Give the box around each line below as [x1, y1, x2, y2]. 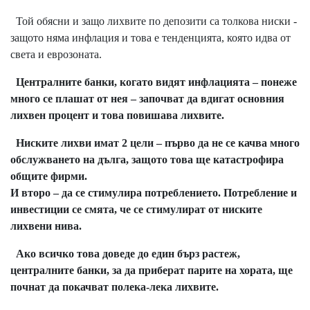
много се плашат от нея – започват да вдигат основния [10, 93, 284, 105]
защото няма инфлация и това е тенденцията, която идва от [10, 32, 291, 44]
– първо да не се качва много [154, 137, 300, 149]
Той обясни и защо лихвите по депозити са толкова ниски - [10, 15, 297, 28]
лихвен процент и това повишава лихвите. [10, 109, 224, 122]
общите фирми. [10, 170, 87, 183]
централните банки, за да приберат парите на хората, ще [10, 264, 293, 277]
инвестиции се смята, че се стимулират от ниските [10, 203, 262, 216]
